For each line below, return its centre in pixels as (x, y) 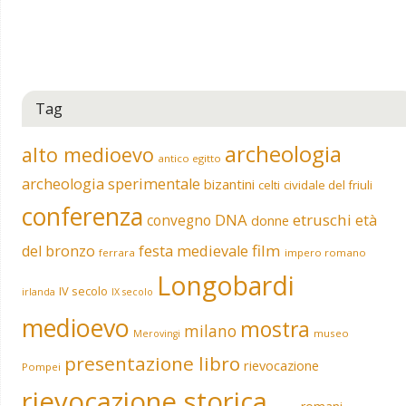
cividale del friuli (328, 184)
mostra (275, 329)
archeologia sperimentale (111, 184)
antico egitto (189, 158)
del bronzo (58, 251)
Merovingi (156, 333)
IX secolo (132, 291)
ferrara (116, 252)
